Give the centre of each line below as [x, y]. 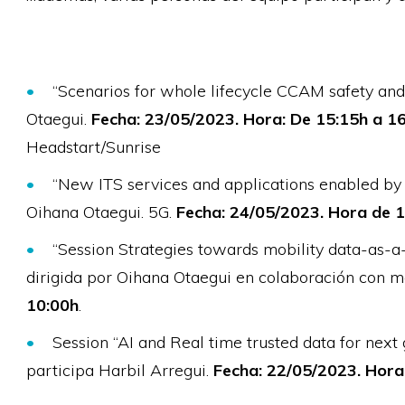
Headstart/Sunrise [93, 147]
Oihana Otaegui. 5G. [99, 212]
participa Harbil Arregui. [119, 370]
